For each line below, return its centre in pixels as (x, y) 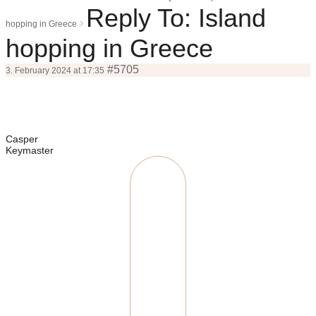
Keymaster (30, 150)
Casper (22, 139)
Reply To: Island (176, 18)
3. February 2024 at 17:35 (55, 71)
